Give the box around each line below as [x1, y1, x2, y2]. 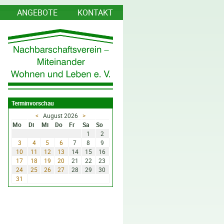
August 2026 [42, 111, 78, 119]
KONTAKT [77, 7, 113, 18]
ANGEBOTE [17, 7, 57, 18]
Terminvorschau [11, 99, 54, 107]
